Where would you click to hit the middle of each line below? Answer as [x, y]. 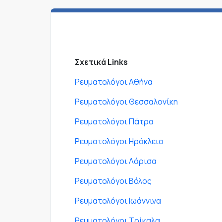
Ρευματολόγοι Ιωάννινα [118, 201]
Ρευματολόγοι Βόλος [113, 181]
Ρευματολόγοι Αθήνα [114, 82]
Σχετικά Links [101, 62]
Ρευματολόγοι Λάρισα [116, 161]
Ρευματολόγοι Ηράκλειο [119, 141]
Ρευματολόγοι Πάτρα [114, 122]
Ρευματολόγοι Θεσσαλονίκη [126, 102]
